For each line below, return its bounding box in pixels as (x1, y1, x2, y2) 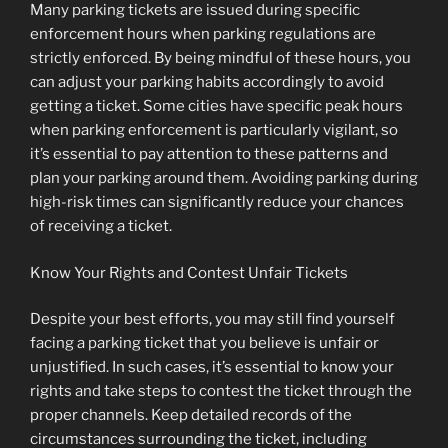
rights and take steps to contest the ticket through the (30, 382, 412, 401)
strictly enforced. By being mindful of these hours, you (30, 49, 411, 68)
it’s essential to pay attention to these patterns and (30, 145, 388, 164)
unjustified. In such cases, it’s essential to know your (30, 358, 394, 377)
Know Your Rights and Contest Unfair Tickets (30, 263, 348, 282)
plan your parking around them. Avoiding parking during (30, 169, 418, 188)
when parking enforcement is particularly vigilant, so (30, 121, 398, 140)
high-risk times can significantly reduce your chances (30, 193, 404, 212)
